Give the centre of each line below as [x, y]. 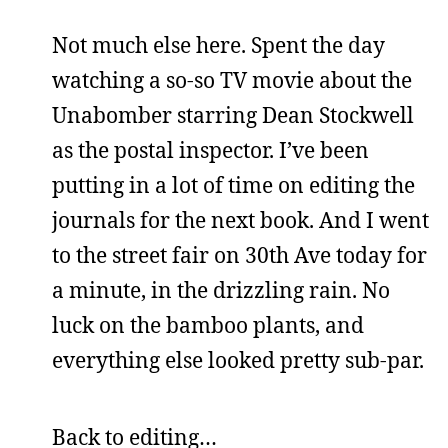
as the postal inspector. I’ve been [210, 149]
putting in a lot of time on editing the [233, 184]
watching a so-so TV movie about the [232, 79]
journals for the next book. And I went [240, 219]
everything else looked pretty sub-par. [238, 359]
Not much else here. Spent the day [218, 44]
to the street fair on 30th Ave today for [239, 254]
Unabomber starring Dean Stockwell [233, 114]
